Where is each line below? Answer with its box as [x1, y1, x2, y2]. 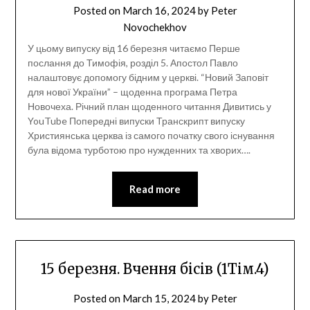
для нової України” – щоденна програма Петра [27, 86, 237, 98]
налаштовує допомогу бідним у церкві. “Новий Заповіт [27, 71, 268, 84]
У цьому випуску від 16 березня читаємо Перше [27, 42, 240, 55]
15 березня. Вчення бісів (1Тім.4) [41, 259, 269, 277]
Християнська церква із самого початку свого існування [27, 129, 275, 142]
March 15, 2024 [122, 291, 196, 304]
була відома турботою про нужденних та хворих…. [27, 144, 250, 156]
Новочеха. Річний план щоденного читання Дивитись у [27, 100, 271, 113]
